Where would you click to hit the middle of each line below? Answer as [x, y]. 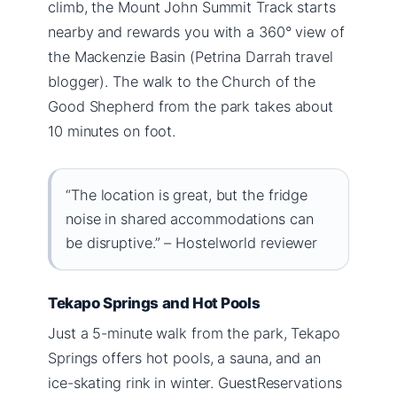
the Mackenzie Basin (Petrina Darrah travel [191, 56]
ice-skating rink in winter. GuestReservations [195, 382]
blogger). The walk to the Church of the [182, 81]
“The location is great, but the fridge [187, 195]
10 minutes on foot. [112, 131]
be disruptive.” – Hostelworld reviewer [192, 242]
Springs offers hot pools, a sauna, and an [184, 358]
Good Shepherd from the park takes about [191, 106]
